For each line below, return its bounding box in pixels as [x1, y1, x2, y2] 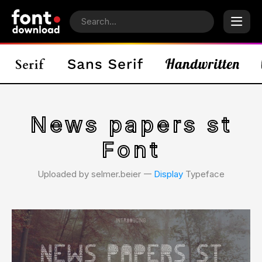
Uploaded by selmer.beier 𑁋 [37, 168, 154, 180]
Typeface [183, 168, 225, 180]
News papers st [30, 112, 232, 137]
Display [154, 168, 183, 180]
